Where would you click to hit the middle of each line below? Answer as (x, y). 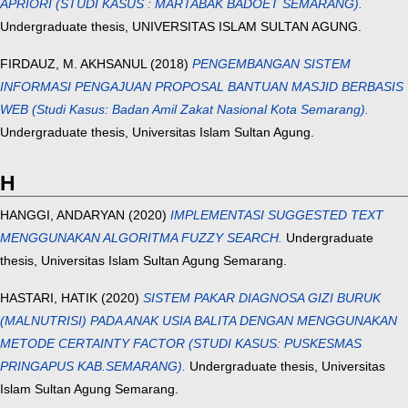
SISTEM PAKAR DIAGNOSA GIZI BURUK (262, 298)
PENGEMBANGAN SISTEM (271, 64)
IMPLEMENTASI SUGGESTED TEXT (277, 215)
